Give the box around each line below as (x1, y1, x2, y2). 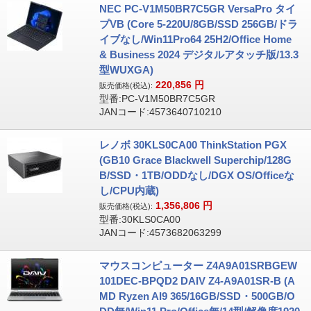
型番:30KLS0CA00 (99, 214, 180, 225)
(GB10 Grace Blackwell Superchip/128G (99, 154, 292, 166)
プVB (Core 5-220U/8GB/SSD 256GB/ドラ (99, 18, 298, 30)
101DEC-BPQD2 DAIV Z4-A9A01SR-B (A (99, 275, 295, 287)
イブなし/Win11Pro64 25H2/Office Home (99, 33, 292, 45)
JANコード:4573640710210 (99, 106, 221, 117)
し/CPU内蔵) (99, 185, 159, 196)
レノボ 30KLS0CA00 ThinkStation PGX (99, 139, 287, 151)
